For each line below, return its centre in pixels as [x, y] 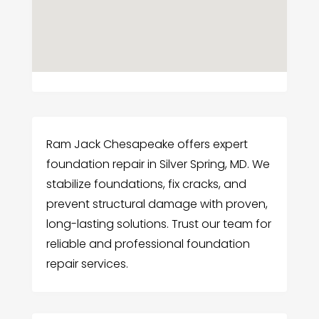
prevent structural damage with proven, [157, 204]
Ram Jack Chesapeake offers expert [147, 145]
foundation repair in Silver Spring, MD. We [158, 164]
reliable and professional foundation [148, 244]
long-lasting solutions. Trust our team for [158, 224]
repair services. [87, 264]
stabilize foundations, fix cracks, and [146, 184]
